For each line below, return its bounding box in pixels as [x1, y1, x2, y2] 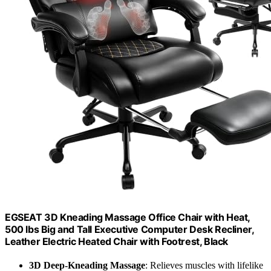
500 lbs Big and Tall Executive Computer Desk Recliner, [5, 223, 254, 235]
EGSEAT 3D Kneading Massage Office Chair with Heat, [5, 211, 250, 223]
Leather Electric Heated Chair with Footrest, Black [5, 235, 229, 247]
